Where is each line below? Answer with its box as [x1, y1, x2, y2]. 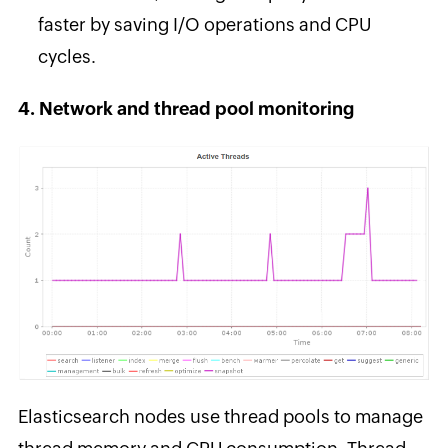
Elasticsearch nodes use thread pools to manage [17, 405, 423, 427]
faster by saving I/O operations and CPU [37, 13, 371, 35]
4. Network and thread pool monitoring [17, 97, 354, 119]
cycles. [37, 45, 96, 67]
